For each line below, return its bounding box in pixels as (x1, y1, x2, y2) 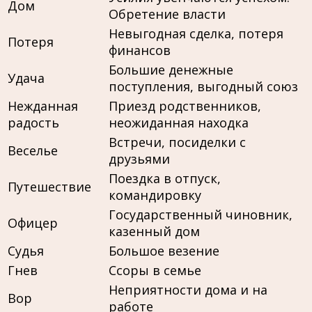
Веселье (8, 141, 58, 159)
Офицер (8, 214, 58, 231)
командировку (109, 186, 201, 203)
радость (8, 114, 59, 131)
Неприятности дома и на (109, 281, 267, 298)
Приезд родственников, (109, 97, 261, 114)
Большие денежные (109, 61, 233, 78)
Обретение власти (109, 5, 226, 22)
